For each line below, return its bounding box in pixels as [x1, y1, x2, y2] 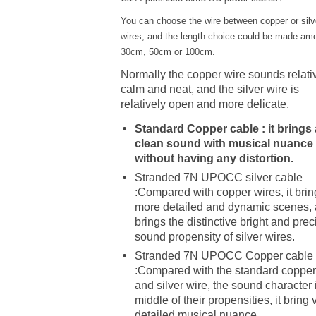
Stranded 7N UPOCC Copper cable [135, 250, 314, 262]
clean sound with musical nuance [135, 138, 314, 150]
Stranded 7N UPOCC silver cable [135, 171, 303, 184]
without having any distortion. [135, 152, 294, 165]
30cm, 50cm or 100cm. [121, 47, 216, 58]
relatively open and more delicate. [121, 98, 293, 111]
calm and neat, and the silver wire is [121, 83, 300, 96]
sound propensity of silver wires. [135, 231, 296, 243]
